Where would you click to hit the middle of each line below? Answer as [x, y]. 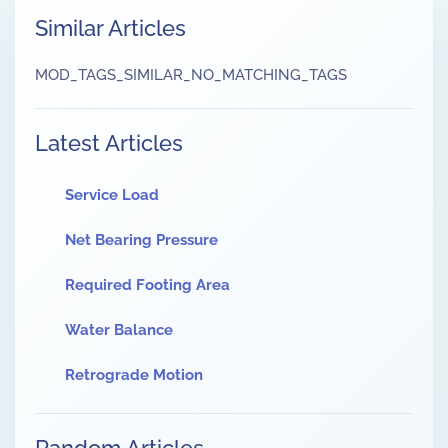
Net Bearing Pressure [141, 240]
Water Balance [119, 330]
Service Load [112, 195]
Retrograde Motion [134, 375]
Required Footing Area [147, 285]
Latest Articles [109, 143]
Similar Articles [110, 28]
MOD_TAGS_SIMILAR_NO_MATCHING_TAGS [191, 75]
